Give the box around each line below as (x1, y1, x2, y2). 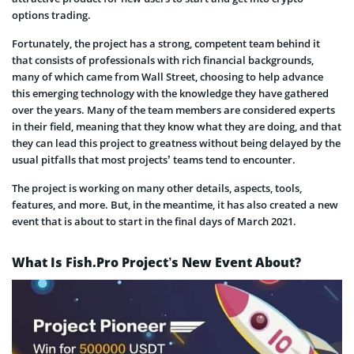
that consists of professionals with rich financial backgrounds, (12, 52, 314, 67)
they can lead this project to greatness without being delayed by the (12, 135, 341, 150)
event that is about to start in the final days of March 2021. (12, 213, 296, 228)
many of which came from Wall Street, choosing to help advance (12, 69, 323, 84)
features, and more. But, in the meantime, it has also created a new (12, 197, 338, 212)
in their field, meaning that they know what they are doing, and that (12, 119, 341, 134)
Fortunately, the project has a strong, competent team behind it (12, 36, 320, 51)
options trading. (12, 7, 91, 22)
